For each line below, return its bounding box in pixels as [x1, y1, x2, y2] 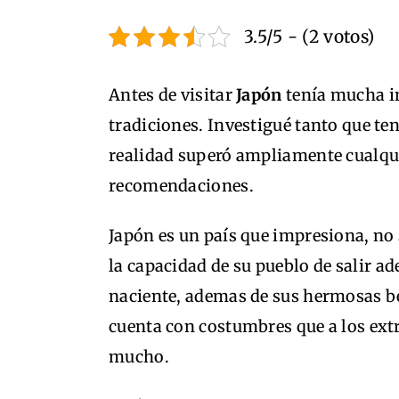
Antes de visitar [109, 85, 237, 105]
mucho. [109, 346, 169, 367]
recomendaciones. [109, 175, 254, 196]
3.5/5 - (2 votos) [244, 26, 375, 47]
